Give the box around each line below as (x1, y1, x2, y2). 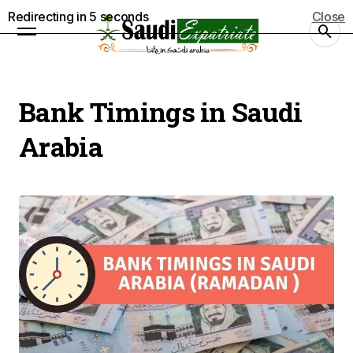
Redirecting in (8, 9, 90, 24)
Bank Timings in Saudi (19, 94, 303, 129)
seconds (96, 9, 149, 24)
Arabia (19, 128, 102, 164)
